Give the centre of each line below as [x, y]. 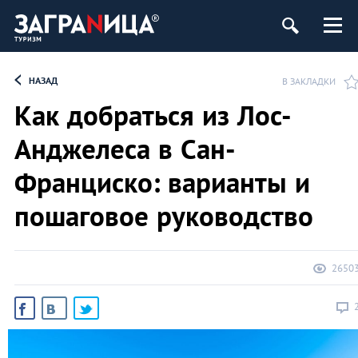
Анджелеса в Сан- [125, 149]
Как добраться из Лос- [153, 115]
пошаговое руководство [164, 216]
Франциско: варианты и [162, 182]
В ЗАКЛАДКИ [309, 81]
